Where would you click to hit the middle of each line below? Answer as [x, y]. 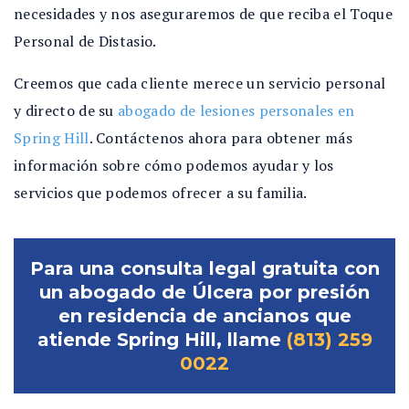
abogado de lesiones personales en [236, 110]
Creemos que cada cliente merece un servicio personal [200, 83]
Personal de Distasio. [85, 41]
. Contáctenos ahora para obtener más [221, 138]
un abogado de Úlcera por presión [204, 292]
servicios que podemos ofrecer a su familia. [161, 193]
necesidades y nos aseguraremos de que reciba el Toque [203, 14]
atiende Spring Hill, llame [162, 340]
